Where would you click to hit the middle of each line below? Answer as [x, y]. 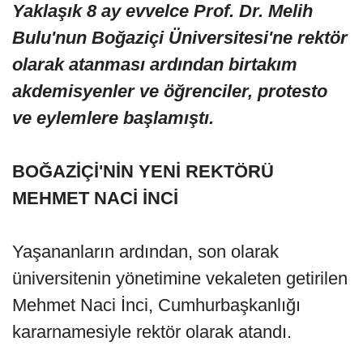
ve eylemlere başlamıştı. [113, 118]
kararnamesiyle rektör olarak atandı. [152, 332]
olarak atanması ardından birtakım [155, 65]
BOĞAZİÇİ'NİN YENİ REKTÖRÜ [143, 172]
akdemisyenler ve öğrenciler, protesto [170, 92]
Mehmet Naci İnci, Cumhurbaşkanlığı [156, 305]
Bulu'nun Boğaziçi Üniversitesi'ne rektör [180, 38]
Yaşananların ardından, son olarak [145, 252]
